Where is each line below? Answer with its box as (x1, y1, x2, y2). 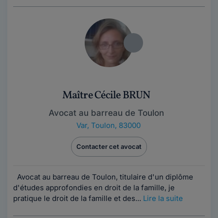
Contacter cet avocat (76, 143, 142, 150)
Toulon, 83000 (91, 121, 141, 130)
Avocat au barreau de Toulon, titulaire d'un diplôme (13, 172, 193, 182)
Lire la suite (143, 194, 183, 203)
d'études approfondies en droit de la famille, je (13, 183, 175, 192)
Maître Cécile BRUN (62, 88, 150, 103)
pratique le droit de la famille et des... (13, 194, 143, 203)
